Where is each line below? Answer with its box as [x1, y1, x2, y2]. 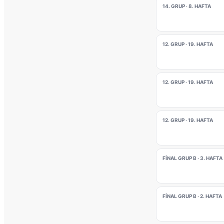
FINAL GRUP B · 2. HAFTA [162, 193, 222, 199]
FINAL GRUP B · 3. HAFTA [162, 155, 222, 161]
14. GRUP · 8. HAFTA [162, 3, 211, 9]
